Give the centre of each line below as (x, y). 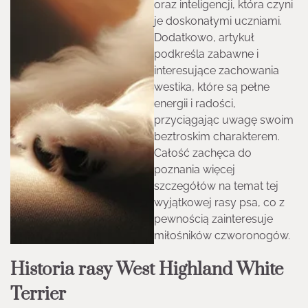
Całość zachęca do (203, 153)
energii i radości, (195, 104)
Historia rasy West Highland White (147, 270)
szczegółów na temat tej (216, 186)
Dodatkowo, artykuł (204, 38)
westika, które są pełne (212, 87)
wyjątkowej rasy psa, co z (219, 203)
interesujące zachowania (217, 71)
